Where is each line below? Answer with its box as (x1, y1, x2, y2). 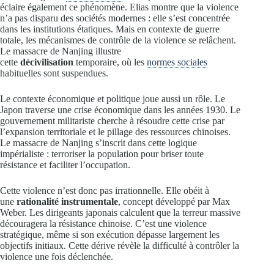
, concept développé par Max (118, 196, 230, 207)
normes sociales (147, 57, 207, 68)
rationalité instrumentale (17, 196, 118, 207)
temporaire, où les (73, 57, 147, 68)
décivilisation (20, 57, 73, 68)
